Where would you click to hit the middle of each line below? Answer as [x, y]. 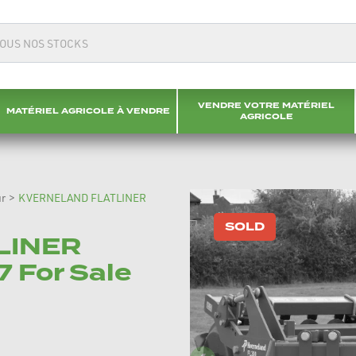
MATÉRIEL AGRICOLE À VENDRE [88, 111]
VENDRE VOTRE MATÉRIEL [266, 105]
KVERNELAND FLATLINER [82, 197]
